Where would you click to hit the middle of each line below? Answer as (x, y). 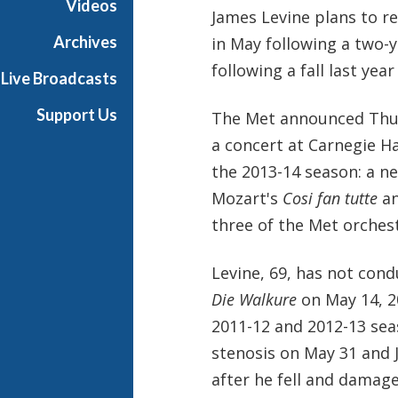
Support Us (77, 115)
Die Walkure (254, 299)
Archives (85, 42)
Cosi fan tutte (332, 198)
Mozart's (247, 198)
